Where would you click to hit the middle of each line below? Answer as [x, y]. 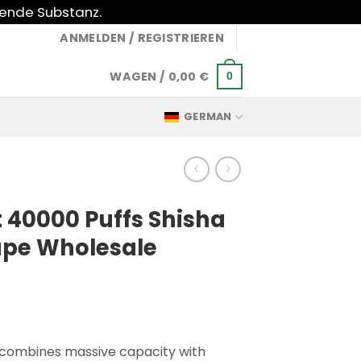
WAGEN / [139, 76]
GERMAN [208, 116]
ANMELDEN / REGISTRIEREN [142, 38]
